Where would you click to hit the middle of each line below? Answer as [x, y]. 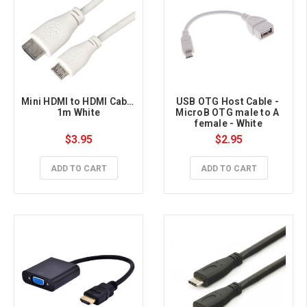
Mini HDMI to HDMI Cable [78, 102]
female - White [229, 124]
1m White [78, 113]
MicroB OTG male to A [228, 113]
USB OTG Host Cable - [227, 102]
